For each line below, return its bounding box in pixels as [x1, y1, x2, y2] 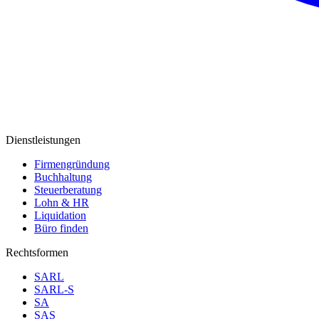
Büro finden [34, 222, 88, 235]
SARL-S [34, 283, 74, 296]
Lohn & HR [34, 197, 89, 209]
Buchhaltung [34, 171, 92, 184]
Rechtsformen [6, 246, 68, 259]
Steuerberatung [34, 184, 102, 197]
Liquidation [34, 209, 86, 222]
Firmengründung [34, 158, 110, 171]
